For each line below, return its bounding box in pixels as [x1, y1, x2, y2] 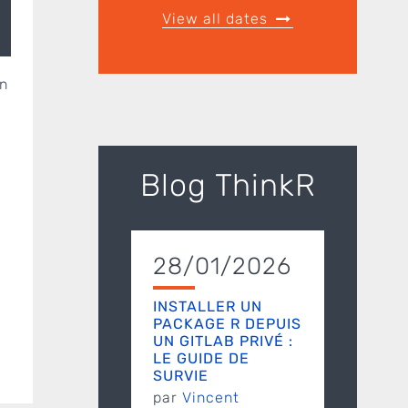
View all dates [162, 9, 273, 27]
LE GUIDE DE [153, 350, 250, 367]
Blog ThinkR [139, 166, 316, 204]
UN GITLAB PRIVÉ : [153, 332, 293, 350]
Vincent [182, 389, 240, 406]
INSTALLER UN [153, 298, 262, 315]
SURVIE [153, 367, 209, 384]
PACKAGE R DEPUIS [153, 315, 301, 332]
